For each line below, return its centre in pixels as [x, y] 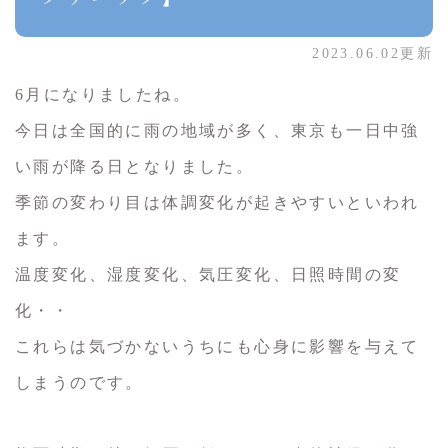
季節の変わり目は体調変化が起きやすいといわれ [217, 203]
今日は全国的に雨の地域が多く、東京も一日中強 [217, 131]
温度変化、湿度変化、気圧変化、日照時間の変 [208, 275]
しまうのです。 [79, 383]
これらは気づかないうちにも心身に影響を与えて [217, 347]
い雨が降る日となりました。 [135, 167]
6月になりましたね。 [103, 95]
